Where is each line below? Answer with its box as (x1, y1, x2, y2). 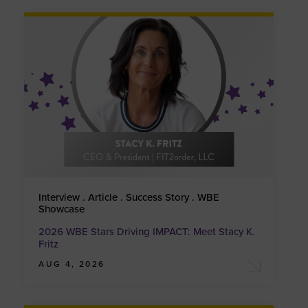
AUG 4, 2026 (38, 259, 105, 269)
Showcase (38, 203, 85, 216)
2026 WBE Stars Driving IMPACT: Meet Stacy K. (38, 225, 256, 239)
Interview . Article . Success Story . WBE (38, 191, 220, 204)
